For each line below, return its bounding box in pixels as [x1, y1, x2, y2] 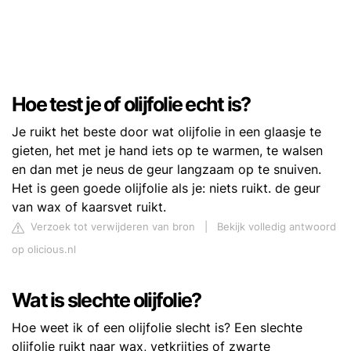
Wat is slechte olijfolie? [12, 288, 201, 312]
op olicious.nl [12, 244, 76, 255]
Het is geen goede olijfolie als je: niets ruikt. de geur [12, 180, 320, 196]
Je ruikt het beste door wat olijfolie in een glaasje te [12, 124, 321, 139]
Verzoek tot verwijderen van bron [27, 221, 195, 233]
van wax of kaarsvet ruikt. [12, 199, 166, 215]
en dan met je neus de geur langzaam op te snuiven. [12, 161, 321, 177]
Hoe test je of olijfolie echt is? [12, 92, 251, 116]
